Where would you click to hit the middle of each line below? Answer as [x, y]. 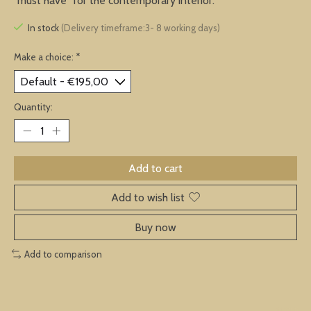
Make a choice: [45, 57]
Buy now [155, 227]
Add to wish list [148, 197]
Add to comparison [63, 254]
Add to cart [155, 168]
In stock [44, 28]
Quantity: [33, 107]
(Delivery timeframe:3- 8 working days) [140, 28]
